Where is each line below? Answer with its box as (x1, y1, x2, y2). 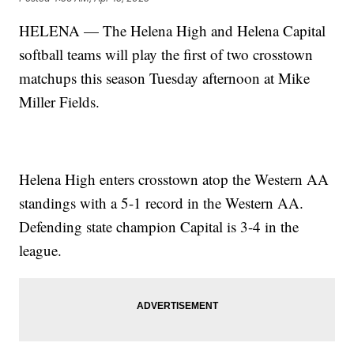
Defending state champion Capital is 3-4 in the (19, 217, 299, 237)
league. (19, 240, 62, 261)
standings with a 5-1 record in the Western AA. (19, 193, 304, 213)
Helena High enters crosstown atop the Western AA (19, 169, 330, 190)
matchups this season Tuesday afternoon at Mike (19, 68, 311, 88)
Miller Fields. (19, 92, 100, 112)
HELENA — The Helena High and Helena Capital (19, 21, 326, 41)
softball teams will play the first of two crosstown (19, 44, 314, 65)
